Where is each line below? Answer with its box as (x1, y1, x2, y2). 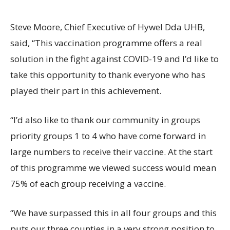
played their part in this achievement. (10, 85, 161, 97)
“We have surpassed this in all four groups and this (10, 207, 217, 219)
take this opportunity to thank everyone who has (10, 69, 205, 81)
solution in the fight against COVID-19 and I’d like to (10, 53, 219, 65)
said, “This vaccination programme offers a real (10, 37, 202, 49)
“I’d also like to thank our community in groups (10, 114, 200, 126)
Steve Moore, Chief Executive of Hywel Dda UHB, (10, 21, 205, 33)
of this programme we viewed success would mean (10, 162, 216, 174)
